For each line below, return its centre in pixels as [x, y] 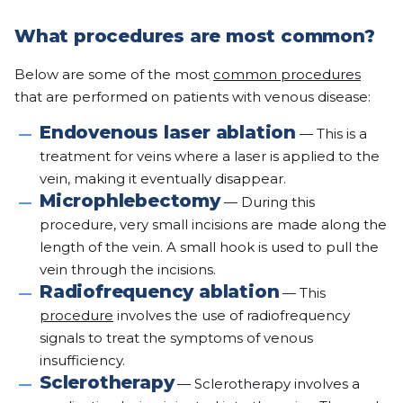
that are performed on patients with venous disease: [193, 97]
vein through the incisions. [128, 269]
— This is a [331, 134]
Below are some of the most [114, 74]
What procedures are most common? [195, 36]
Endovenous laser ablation [168, 132]
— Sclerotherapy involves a [267, 384]
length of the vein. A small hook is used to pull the [209, 247]
